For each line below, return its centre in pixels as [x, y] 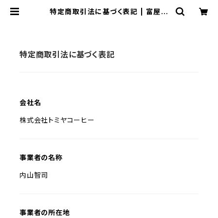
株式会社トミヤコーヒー [57, 120]
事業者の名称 [41, 157]
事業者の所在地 [45, 212]
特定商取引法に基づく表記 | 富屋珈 [109, 11]
